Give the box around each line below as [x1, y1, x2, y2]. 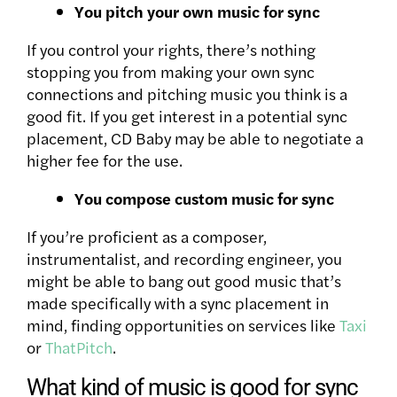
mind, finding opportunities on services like [27, 313, 339, 336]
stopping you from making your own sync [27, 59, 315, 82]
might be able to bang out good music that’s [27, 269, 341, 292]
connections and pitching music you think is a [27, 82, 347, 105]
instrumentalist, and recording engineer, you [27, 246, 342, 269]
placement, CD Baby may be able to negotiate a [27, 126, 363, 149]
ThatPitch [45, 335, 113, 358]
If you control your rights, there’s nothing [27, 37, 315, 60]
